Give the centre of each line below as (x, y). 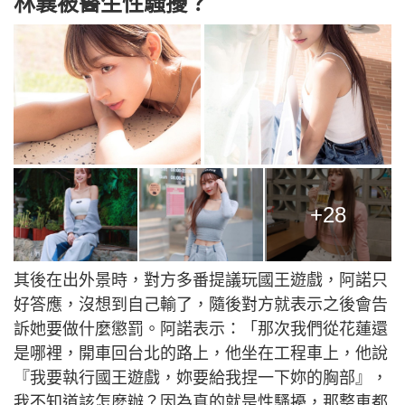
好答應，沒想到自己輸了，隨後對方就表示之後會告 (201, 305)
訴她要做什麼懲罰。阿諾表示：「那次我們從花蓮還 (201, 330)
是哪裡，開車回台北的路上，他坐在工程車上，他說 (201, 354)
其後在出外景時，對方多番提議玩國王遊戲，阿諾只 (201, 281)
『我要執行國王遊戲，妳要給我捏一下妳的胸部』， (201, 378)
